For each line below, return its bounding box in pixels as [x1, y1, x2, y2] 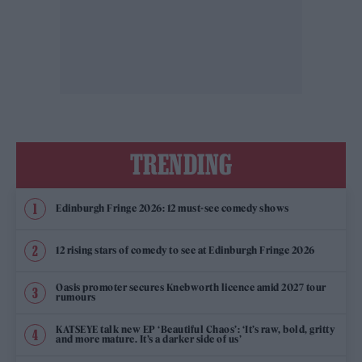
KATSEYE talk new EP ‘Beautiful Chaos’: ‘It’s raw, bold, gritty [56, 323, 335, 336]
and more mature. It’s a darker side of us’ [56, 333, 242, 346]
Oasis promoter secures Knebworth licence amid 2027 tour [56, 281, 326, 294]
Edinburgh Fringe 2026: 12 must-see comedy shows [56, 202, 289, 215]
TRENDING [129, 148, 233, 179]
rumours [56, 291, 96, 304]
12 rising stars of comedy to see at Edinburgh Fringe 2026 [56, 244, 315, 257]
